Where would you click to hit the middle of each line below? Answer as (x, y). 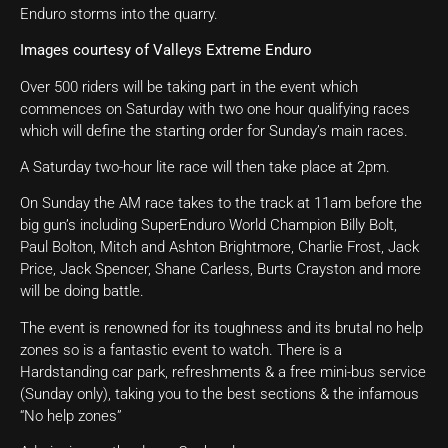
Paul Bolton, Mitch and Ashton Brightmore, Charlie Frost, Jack (219, 247)
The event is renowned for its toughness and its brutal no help (221, 327)
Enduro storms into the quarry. (119, 13)
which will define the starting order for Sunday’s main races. (214, 130)
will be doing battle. (82, 291)
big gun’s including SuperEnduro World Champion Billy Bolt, (208, 225)
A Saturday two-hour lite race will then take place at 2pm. (205, 166)
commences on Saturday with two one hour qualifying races (215, 108)
